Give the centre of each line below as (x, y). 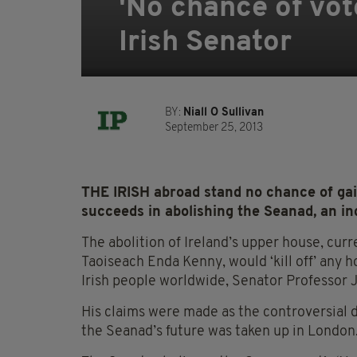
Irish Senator (205, 43)
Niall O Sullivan (224, 113)
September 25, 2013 (214, 128)
